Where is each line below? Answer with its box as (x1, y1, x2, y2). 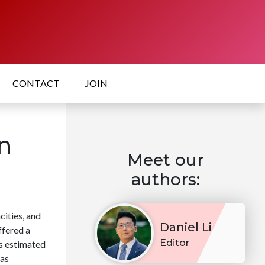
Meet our (127, 150, 204, 170)
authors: (131, 169, 200, 190)
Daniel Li (160, 220, 212, 235)
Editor (160, 237, 189, 249)
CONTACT (12, 77, 60, 89)
